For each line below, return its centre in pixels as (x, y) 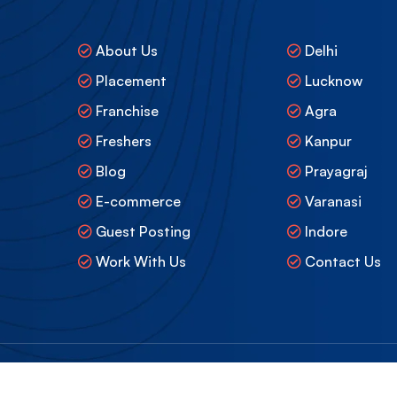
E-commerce (138, 202)
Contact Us (343, 262)
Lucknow (333, 81)
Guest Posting (143, 232)
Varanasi (333, 202)
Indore (326, 232)
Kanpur (328, 141)
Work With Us (140, 262)
